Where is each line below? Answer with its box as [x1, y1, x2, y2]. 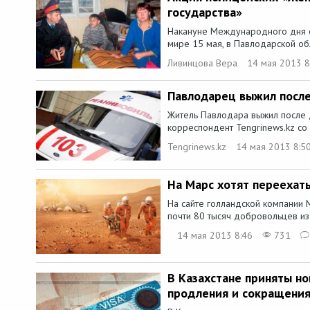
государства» [167, 4, 242, 21]
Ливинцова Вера [167, 57, 237, 70]
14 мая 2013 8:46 [177, 228, 253, 241]
